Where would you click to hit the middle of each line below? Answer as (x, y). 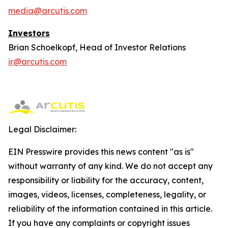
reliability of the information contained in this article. (110, 209)
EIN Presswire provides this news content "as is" (101, 152)
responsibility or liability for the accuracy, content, (106, 180)
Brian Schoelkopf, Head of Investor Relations (97, 47)
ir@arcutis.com (37, 62)
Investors (29, 33)
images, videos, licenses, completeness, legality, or (107, 194)
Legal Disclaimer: (42, 129)
